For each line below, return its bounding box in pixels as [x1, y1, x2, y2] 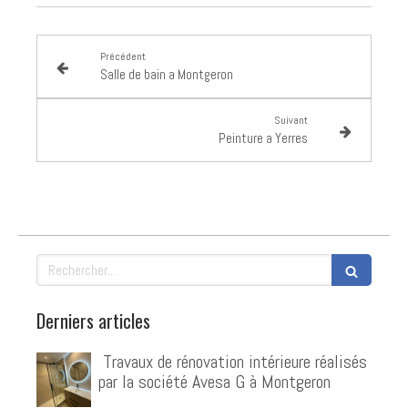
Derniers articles [36, 307, 150, 335]
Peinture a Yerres [219, 129, 309, 148]
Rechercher [36, 254, 95, 272]
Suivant [274, 113, 309, 128]
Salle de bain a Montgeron [99, 66, 233, 84]
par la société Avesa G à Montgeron [98, 370, 331, 394]
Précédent [99, 49, 146, 65]
